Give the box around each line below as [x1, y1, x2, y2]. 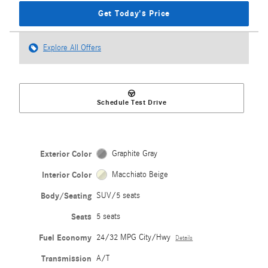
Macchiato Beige [111, 169, 168, 179]
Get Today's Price [98, 8, 170, 19]
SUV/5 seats [96, 190, 141, 200]
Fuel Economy [39, 232, 92, 243]
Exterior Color [40, 148, 92, 159]
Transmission [41, 253, 92, 264]
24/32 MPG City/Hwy [96, 232, 171, 242]
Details [175, 234, 193, 242]
